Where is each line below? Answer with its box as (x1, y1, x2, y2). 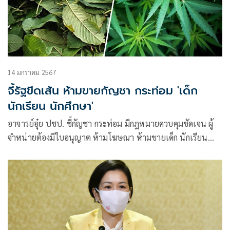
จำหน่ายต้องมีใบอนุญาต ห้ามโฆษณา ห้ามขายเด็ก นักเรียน (8, 132, 208, 143)
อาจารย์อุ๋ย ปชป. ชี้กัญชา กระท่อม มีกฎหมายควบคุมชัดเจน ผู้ (8, 118, 214, 129)
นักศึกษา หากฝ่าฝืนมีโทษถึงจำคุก (8, 146, 120, 157)
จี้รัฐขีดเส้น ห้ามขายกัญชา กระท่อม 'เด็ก (8, 82, 198, 100)
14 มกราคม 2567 (8, 68, 56, 77)
